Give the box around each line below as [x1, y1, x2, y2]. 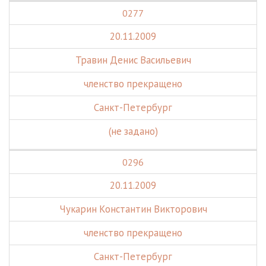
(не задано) [108, 125, 158, 138]
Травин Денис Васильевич [75, 53, 191, 66]
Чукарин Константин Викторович [59, 202, 207, 216]
